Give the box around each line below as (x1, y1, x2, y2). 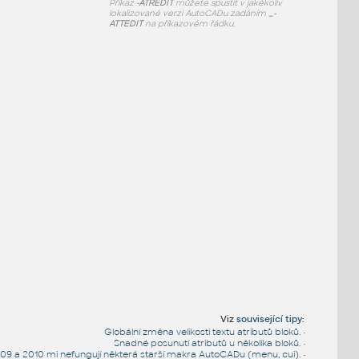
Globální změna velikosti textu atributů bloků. (104, 325, 301, 337)
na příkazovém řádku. (143, 18, 236, 30)
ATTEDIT (109, 18, 143, 30)
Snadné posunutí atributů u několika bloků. (114, 337, 301, 349)
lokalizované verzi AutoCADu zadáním (109, 8, 269, 19)
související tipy (236, 313, 303, 325)
